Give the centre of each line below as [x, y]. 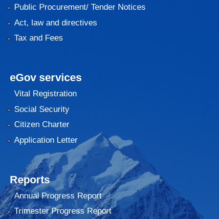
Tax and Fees [38, 38]
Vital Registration [45, 94]
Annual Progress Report [58, 196]
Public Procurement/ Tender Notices [80, 7]
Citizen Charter [42, 125]
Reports [30, 179]
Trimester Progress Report [63, 211]
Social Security [42, 109]
